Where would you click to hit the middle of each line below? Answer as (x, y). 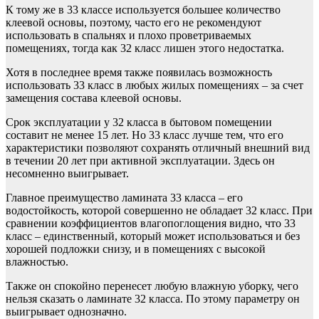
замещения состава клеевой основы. (94, 98)
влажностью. (37, 262)
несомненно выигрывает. (67, 173)
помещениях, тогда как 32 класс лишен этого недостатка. (145, 48)
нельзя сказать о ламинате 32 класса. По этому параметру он (153, 299)
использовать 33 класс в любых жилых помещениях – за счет (155, 85)
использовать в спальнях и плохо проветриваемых (129, 35)
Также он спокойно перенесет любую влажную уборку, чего (152, 286)
